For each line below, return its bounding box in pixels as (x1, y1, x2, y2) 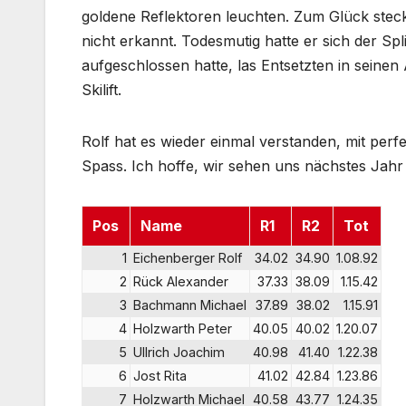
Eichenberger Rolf (133, 250, 242, 266)
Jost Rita (133, 368, 187, 384)
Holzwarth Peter (133, 321, 232, 337)
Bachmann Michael (133, 297, 246, 314)
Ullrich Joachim (133, 344, 225, 361)
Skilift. (82, 81, 121, 100)
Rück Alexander (133, 274, 228, 290)
